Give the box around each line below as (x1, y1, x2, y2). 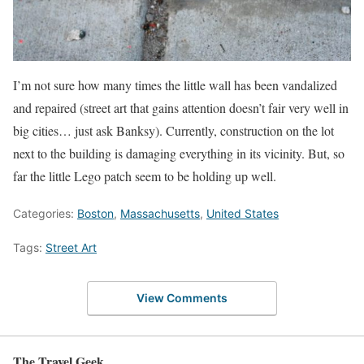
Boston (77, 206, 114, 220)
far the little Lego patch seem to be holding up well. (13, 167, 276, 184)
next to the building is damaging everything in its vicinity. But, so (13, 144, 344, 162)
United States (206, 206, 279, 220)
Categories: (13, 206, 77, 220)
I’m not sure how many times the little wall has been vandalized (13, 76, 337, 93)
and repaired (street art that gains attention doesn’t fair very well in (13, 98, 349, 116)
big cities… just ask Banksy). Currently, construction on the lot (13, 121, 334, 139)
